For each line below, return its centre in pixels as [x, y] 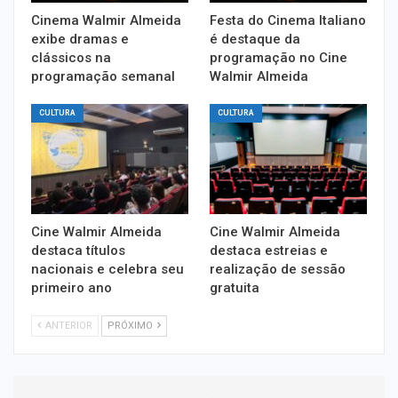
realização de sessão [278, 269]
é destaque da [255, 39]
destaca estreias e [269, 250]
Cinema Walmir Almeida [106, 20]
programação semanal [103, 76]
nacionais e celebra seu [107, 269]
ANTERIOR [68, 325]
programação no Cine [279, 57]
